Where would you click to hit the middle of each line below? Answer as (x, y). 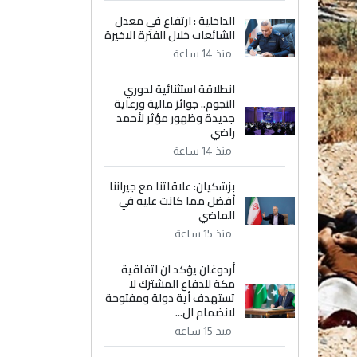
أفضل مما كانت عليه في (177, 201)
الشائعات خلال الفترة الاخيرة (170, 35)
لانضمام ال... (206, 312)
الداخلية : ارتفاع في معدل (175, 21)
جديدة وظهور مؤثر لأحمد (176, 118)
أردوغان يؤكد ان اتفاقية (178, 269)
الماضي (217, 215)
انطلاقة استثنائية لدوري (180, 89)
